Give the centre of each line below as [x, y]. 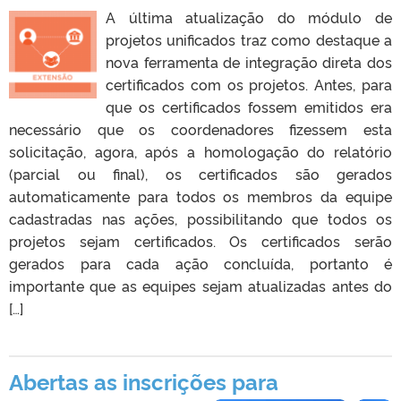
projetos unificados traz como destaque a [249, 39]
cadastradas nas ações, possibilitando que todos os [200, 218]
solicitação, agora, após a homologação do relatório [200, 151]
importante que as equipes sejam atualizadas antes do [200, 285]
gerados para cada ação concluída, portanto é [200, 263]
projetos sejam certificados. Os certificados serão [200, 240]
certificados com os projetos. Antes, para [249, 84]
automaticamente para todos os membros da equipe [200, 196]
